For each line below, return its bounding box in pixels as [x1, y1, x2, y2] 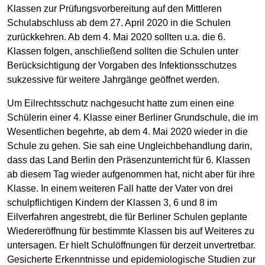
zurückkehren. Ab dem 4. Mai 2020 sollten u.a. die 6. [7, 31, 225, 42]
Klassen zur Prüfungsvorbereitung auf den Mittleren [7, 3, 222, 14]
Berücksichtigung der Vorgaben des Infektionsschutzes [7, 60, 237, 70]
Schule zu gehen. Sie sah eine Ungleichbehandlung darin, [7, 140, 252, 151]
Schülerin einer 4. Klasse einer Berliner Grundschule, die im [7, 112, 258, 122]
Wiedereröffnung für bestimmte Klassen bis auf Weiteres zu [7, 225, 254, 236]
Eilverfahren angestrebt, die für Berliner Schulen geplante [7, 211, 247, 222]
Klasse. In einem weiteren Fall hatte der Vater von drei [7, 183, 233, 193]
